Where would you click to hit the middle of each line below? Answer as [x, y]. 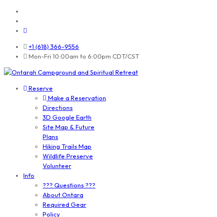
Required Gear [64, 204]
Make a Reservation [76, 98]
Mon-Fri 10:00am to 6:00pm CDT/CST [83, 56]
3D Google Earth [67, 117]
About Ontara [63, 195]
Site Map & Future [69, 127]
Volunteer [57, 166]
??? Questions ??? [69, 185]
